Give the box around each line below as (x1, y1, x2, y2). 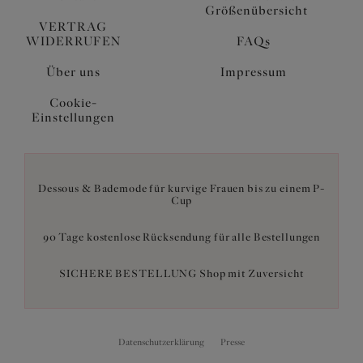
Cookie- (49, 95, 97, 110)
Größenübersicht (204, 2, 308, 18)
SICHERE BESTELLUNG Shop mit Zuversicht (59, 267, 304, 280)
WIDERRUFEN (25, 33, 121, 49)
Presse (220, 336, 245, 348)
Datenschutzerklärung (118, 336, 204, 348)
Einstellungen (31, 109, 115, 125)
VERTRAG (39, 19, 107, 34)
